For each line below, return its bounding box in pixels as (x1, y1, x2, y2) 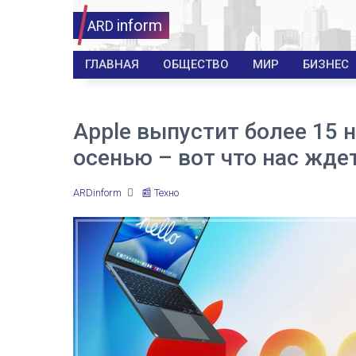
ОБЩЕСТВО (163, 57, 229, 72)
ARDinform (73, 187, 122, 199)
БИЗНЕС (303, 57, 349, 72)
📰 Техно (141, 187, 179, 199)
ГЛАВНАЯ (85, 57, 139, 72)
